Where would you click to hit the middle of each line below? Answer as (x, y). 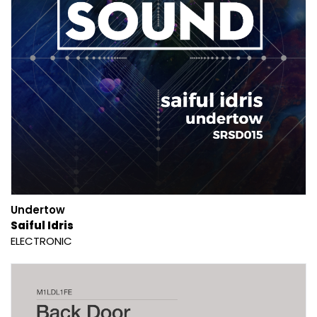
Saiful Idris (42, 225)
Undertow (38, 209)
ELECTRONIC (41, 241)
